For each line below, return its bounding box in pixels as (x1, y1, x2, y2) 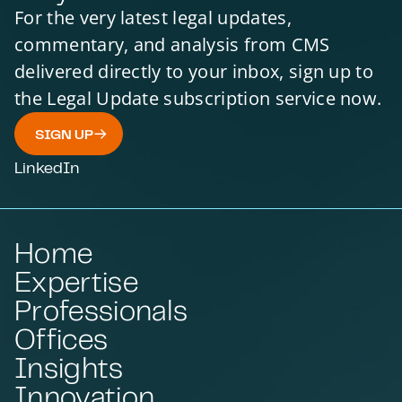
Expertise (14, 263, 138, 298)
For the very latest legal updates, (14, 5, 292, 31)
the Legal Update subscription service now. (14, 86, 382, 111)
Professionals (14, 292, 188, 327)
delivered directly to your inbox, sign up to (14, 59, 374, 84)
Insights (14, 349, 124, 384)
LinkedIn (14, 157, 80, 177)
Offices (14, 320, 109, 355)
